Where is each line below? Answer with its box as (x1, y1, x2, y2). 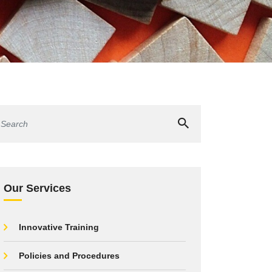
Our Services (4, 182, 71, 194)
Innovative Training (19, 222, 99, 232)
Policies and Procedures (19, 251, 120, 260)
